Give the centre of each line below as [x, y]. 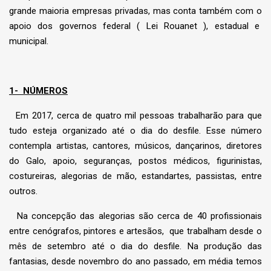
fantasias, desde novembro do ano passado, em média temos [135, 262]
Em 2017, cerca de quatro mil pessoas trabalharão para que [135, 116]
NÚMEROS [45, 91]
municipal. [29, 41]
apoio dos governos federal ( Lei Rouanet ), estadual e [135, 26]
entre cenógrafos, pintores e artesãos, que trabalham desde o [135, 231]
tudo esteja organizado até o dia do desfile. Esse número [135, 131]
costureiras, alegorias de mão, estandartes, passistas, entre [135, 176]
